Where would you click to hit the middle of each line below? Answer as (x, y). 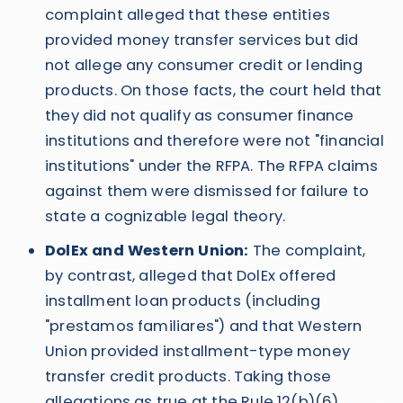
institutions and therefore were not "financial (215, 141)
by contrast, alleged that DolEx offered (191, 276)
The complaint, (307, 251)
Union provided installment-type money (198, 351)
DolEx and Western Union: (147, 251)
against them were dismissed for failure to (207, 191)
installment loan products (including (183, 301)
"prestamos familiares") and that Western (204, 326)
